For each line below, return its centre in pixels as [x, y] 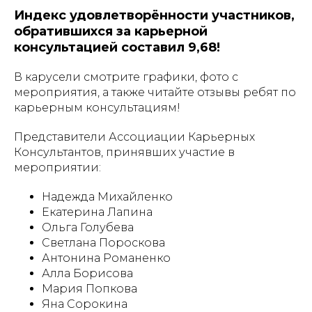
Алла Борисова [87, 273]
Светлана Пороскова [103, 243]
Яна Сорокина [85, 304]
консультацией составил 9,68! [117, 47]
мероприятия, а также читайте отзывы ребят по [155, 92]
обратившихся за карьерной [111, 31]
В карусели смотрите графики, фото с [126, 77]
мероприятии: [57, 167]
